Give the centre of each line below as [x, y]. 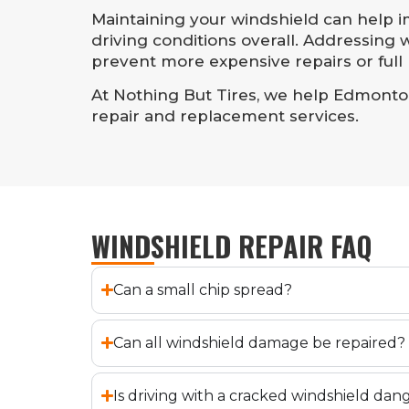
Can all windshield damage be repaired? [260, 342]
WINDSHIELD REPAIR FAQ [231, 246]
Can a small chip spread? [203, 289]
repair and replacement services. [225, 116]
